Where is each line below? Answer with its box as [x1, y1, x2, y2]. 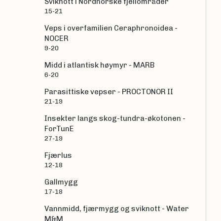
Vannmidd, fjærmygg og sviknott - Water [44, 204, 189, 214]
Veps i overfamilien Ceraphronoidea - [44, 24, 178, 33]
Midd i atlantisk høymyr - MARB [44, 61, 155, 70]
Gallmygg [44, 178, 78, 187]
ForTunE [44, 124, 74, 134]
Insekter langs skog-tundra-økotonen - [44, 114, 185, 123]
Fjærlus [44, 151, 72, 160]
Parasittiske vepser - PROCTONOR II [44, 87, 173, 97]
